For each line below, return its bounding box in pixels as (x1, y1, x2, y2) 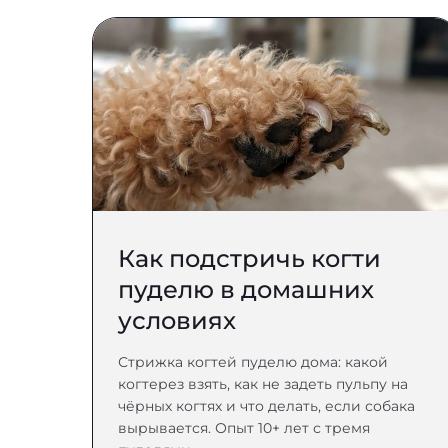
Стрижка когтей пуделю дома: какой (118, 353, 388, 371)
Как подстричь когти (118, 244, 381, 273)
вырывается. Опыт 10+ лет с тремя (118, 419, 370, 437)
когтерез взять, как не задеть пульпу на (118, 375, 408, 393)
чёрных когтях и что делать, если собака (118, 397, 415, 415)
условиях (118, 306, 236, 335)
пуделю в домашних (118, 275, 374, 304)
